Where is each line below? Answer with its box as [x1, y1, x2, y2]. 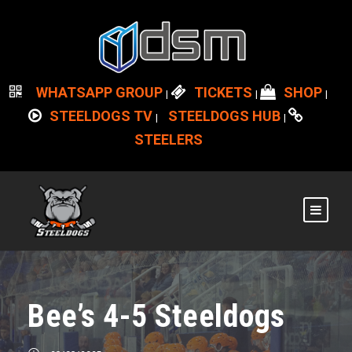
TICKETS [193, 84, 252, 101]
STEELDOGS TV [49, 108, 152, 124]
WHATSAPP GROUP [35, 84, 163, 101]
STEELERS [134, 131, 203, 148]
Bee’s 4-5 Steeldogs [27, 297, 285, 335]
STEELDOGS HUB [167, 108, 280, 124]
